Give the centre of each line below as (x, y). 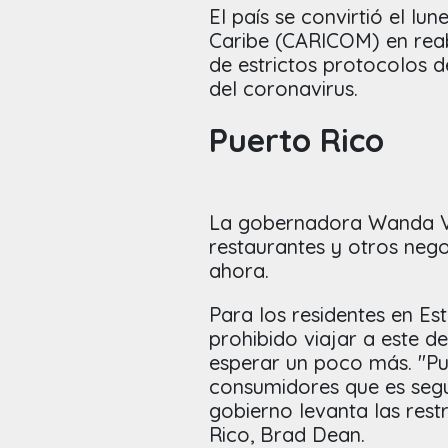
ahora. (239, 270)
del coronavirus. (283, 88)
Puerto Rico (296, 140)
